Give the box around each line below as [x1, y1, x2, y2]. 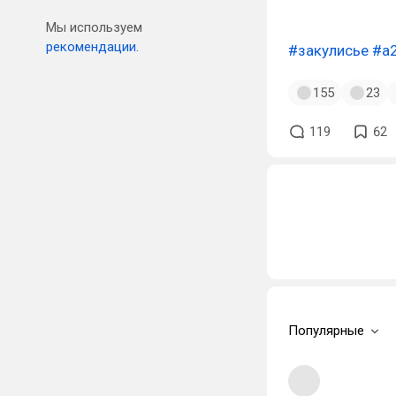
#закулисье [288, 42, 369, 59]
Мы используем [46, 19, 142, 35]
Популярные [288, 323, 364, 339]
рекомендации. [46, 39, 139, 55]
